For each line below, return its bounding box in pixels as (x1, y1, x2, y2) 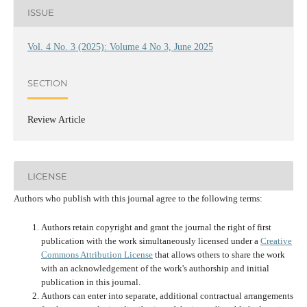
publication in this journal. (40, 277, 140, 288)
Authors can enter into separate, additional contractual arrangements (40, 291, 293, 302)
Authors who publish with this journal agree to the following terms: (13, 193, 262, 204)
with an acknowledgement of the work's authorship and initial (40, 263, 269, 274)
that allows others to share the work (152, 249, 285, 260)
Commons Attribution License (40, 249, 153, 260)
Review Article (27, 114, 85, 125)
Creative (260, 236, 292, 247)
